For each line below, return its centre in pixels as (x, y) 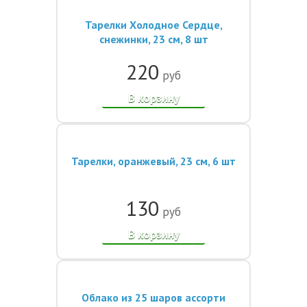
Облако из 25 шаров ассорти (153, 297)
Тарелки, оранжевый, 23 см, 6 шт (153, 161)
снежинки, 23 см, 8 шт (153, 39)
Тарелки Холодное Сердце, (153, 25)
